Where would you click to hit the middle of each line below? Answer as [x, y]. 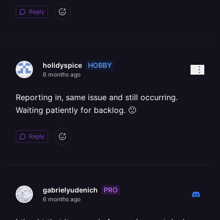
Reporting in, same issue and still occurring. [97, 97]
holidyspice [62, 65]
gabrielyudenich [70, 190]
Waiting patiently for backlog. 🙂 [76, 110]
